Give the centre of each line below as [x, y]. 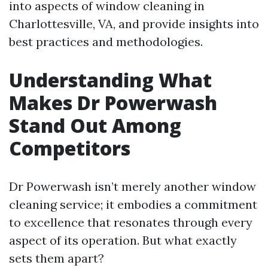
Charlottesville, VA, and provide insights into [134, 24]
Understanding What [110, 80]
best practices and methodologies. [106, 42]
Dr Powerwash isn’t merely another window [133, 186]
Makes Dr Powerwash [113, 103]
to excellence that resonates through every [131, 222]
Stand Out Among [95, 125]
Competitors [70, 148]
